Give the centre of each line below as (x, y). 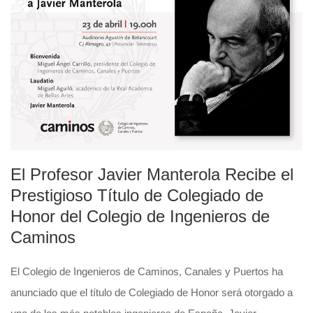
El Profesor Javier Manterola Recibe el (152, 175)
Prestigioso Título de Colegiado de (137, 196)
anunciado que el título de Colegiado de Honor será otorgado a (152, 293)
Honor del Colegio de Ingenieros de (140, 217)
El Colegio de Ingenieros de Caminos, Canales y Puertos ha (147, 272)
